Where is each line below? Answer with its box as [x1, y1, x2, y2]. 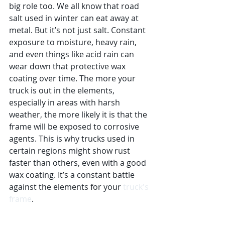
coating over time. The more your [9, 73, 138, 84]
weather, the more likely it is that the [9, 109, 149, 120]
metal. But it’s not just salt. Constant [9, 25, 148, 36]
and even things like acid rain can [9, 49, 136, 60]
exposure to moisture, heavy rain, [9, 37, 139, 48]
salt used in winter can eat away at [9, 13, 141, 24]
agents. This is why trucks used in [9, 133, 137, 144]
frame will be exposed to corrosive [9, 121, 141, 132]
